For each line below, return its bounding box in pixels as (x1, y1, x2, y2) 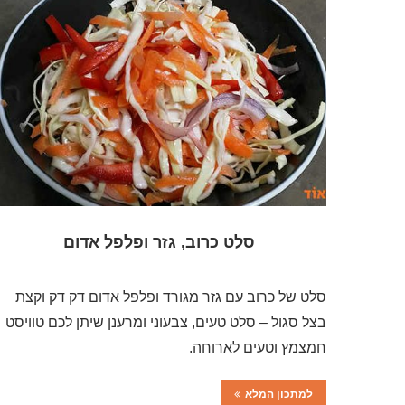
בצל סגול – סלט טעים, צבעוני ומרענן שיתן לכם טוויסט (5, 315, 326, 331)
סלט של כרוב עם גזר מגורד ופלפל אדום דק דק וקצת (15, 289, 326, 306)
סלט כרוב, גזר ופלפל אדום (63, 233, 255, 252)
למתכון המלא (245, 388, 313, 401)
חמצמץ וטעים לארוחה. (189, 340, 326, 356)
